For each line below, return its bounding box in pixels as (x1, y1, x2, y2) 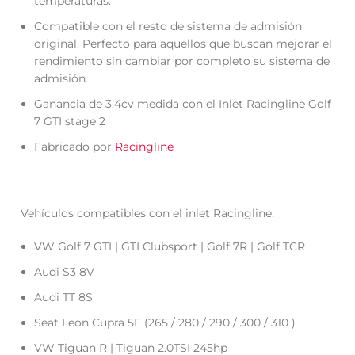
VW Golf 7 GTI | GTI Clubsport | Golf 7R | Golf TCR (34, 239, 306, 254)
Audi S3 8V (34, 264, 95, 279)
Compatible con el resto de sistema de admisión (34, 18, 303, 33)
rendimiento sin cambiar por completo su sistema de (34, 53, 330, 68)
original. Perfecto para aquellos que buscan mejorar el (34, 36, 333, 51)
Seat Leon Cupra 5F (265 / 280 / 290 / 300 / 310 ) (34, 315, 296, 330)
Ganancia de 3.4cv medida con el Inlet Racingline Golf (34, 96, 332, 111)
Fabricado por (34, 139, 116, 154)
